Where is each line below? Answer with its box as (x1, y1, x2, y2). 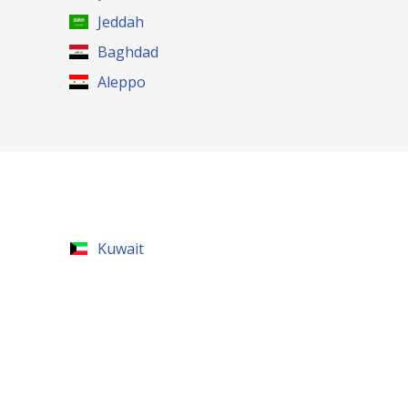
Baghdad (97, 42, 159, 62)
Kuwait (97, 239, 145, 259)
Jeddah (97, 12, 145, 32)
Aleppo (97, 72, 147, 92)
